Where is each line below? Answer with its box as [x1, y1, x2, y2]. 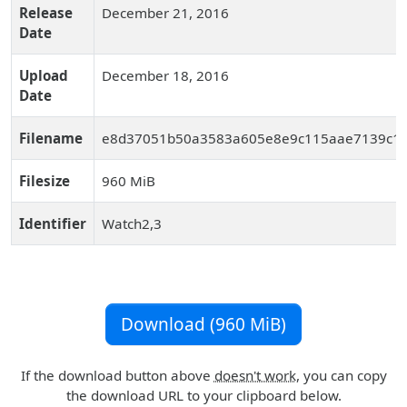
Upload [19, 66, 68, 84]
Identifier [19, 214, 86, 233]
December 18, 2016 [102, 66, 229, 84]
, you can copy [295, 366, 387, 384]
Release [19, 4, 73, 22]
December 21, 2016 [102, 4, 229, 22]
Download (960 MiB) [121, 313, 286, 336]
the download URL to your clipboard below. [65, 386, 342, 404]
